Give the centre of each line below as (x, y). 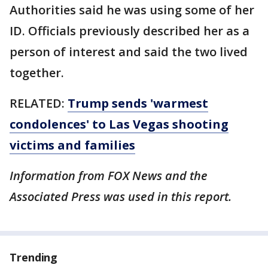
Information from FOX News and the (109, 176)
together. (37, 73)
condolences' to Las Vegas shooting (119, 124)
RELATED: (39, 103)
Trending (34, 257)
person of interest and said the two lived (129, 52)
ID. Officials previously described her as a (130, 31)
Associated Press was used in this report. (121, 197)
